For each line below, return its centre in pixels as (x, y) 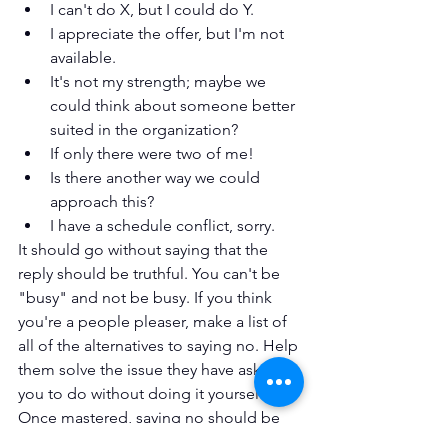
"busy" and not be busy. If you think (147, 298)
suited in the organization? (144, 130)
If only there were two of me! (152, 154)
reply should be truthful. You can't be (151, 274)
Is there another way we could (157, 178)
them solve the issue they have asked (151, 370)
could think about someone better (174, 106)
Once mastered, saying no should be (151, 418)
